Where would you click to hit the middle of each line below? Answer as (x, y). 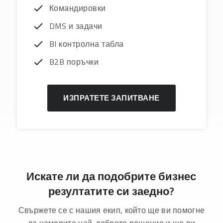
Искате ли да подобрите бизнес (111, 176)
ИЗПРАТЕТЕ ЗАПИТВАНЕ (111, 98)
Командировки (77, 8)
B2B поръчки (74, 62)
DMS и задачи (76, 26)
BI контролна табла (86, 44)
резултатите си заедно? (111, 191)
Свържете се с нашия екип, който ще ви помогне (111, 210)
